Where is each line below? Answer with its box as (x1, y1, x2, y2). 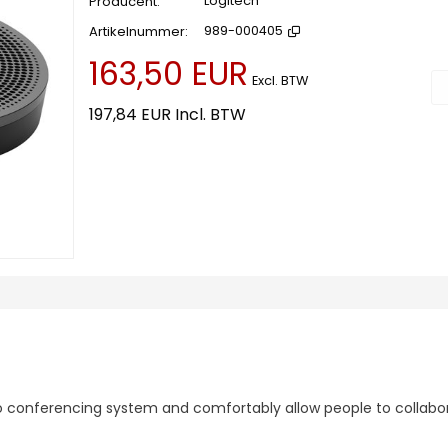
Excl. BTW (252, 72, 308, 89)
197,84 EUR (89, 103, 171, 126)
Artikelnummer (89, 22, 185, 41)
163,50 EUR (89, 51, 248, 96)
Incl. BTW (175, 103, 246, 126)
